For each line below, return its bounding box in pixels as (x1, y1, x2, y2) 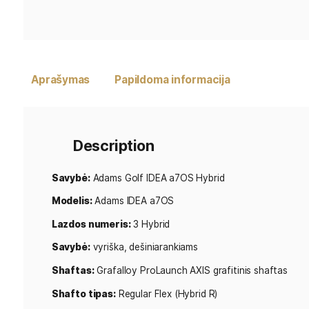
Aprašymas (37, 195, 106, 211)
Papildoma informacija (134, 195, 271, 211)
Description (86, 270, 182, 291)
